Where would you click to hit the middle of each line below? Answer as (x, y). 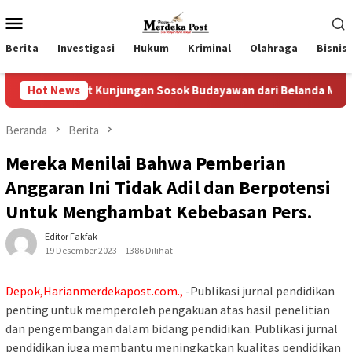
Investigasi (86, 48)
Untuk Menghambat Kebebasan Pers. (159, 212)
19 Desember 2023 (81, 251)
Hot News (54, 90)
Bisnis (332, 48)
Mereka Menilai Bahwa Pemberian (146, 163)
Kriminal (209, 48)
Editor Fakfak (71, 236)
